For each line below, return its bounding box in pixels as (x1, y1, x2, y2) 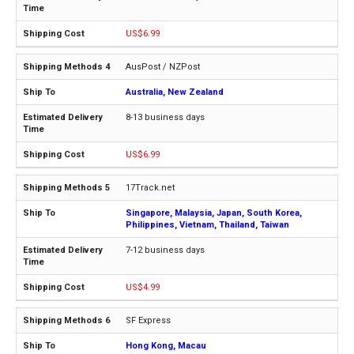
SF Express (126, 314, 171, 326)
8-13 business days (126, 111, 205, 122)
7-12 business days (126, 244, 205, 255)
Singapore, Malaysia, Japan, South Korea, (126, 207, 302, 218)
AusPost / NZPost (126, 61, 200, 72)
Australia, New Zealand (126, 86, 224, 97)
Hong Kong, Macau (126, 340, 206, 351)
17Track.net (126, 182, 175, 193)
